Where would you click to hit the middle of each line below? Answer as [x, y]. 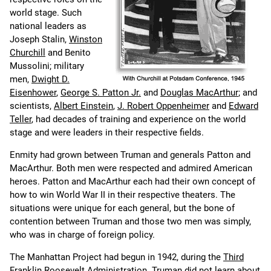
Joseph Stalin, [39, 40]
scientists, [32, 106]
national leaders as [48, 26]
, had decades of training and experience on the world [139, 119]
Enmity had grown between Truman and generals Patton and [130, 155]
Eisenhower [33, 93]
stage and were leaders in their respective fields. [107, 133]
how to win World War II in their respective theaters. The [122, 195]
